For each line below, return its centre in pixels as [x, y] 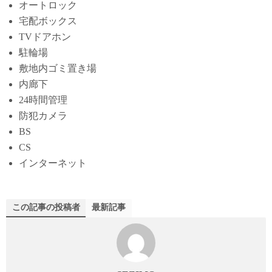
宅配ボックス [48, 21]
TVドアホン [45, 37]
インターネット [53, 163]
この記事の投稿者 [46, 207]
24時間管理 [43, 100]
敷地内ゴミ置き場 [57, 69]
